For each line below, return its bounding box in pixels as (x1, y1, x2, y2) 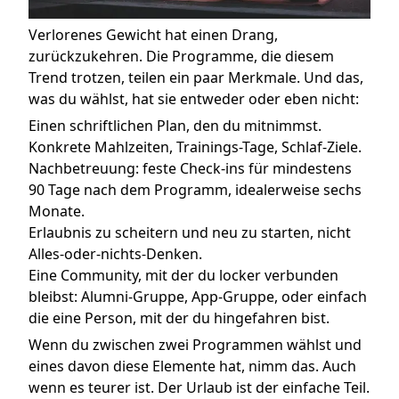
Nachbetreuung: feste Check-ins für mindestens (28, 159, 352, 179)
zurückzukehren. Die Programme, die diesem (28, 46, 334, 67)
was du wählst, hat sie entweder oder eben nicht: (28, 89, 359, 110)
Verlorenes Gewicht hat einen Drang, (28, 25, 278, 45)
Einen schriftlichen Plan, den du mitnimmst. (28, 116, 322, 136)
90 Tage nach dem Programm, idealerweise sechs (28, 180, 362, 200)
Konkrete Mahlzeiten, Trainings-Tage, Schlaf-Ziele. (28, 137, 362, 158)
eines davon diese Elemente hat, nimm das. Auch (28, 356, 356, 377)
